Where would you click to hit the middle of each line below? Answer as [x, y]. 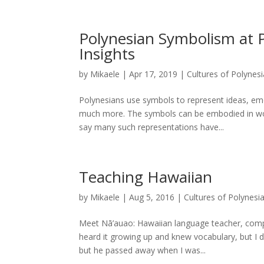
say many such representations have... [152, 127]
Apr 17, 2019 [154, 74]
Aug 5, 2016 [152, 197]
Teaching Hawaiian [146, 177]
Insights [107, 54]
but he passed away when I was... [143, 250]
